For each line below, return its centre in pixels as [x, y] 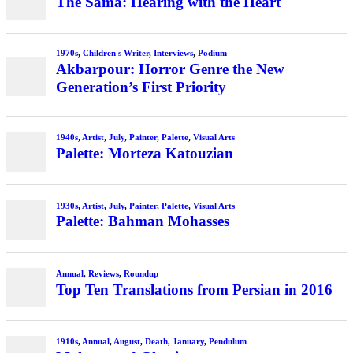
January [188, 341]
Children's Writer [115, 52]
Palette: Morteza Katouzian [144, 154]
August [126, 341]
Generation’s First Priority [141, 87]
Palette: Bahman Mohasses [142, 221]
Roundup [141, 273]
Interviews [173, 52]
